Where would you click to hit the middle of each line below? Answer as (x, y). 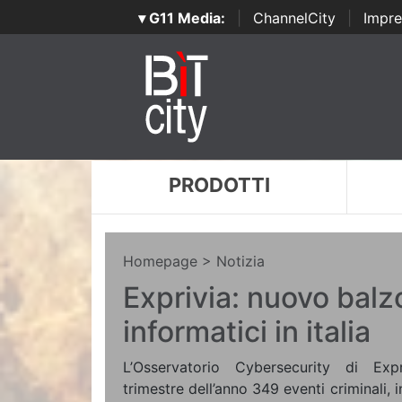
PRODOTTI (219, 185)
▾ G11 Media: (181, 18)
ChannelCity (294, 18)
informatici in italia (247, 332)
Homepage (160, 261)
